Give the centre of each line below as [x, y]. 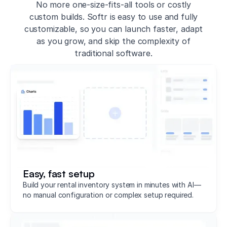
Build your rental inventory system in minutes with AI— [112, 184]
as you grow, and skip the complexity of [113, 41]
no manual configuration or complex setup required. [108, 195]
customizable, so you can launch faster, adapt [113, 29]
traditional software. [113, 53]
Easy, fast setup [59, 173]
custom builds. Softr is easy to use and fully [113, 16]
